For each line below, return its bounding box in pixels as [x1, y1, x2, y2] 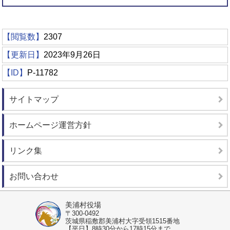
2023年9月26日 [44, 50, 101, 59]
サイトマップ [9, 95, 59, 104]
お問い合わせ [9, 172, 59, 181]
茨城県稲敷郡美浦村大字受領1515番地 [65, 217, 180, 225]
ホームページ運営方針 [9, 121, 92, 129]
